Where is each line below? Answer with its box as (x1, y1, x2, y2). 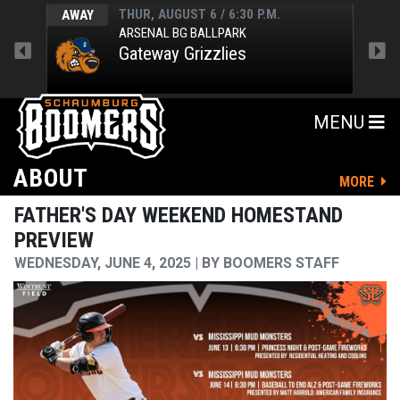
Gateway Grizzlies (119, 42, 246, 64)
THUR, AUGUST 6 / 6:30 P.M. (119, 6, 280, 22)
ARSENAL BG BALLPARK (119, 24, 246, 41)
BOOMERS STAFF (220, 254, 339, 272)
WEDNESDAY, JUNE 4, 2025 (14, 254, 195, 272)
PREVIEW (14, 228, 94, 254)
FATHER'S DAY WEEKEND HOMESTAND (14, 203, 343, 229)
